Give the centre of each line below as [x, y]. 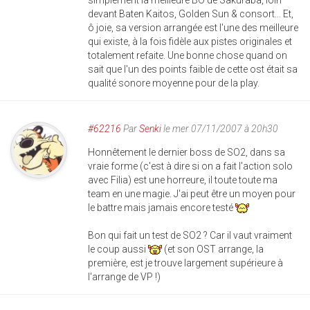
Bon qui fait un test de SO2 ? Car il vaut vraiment [190, 235]
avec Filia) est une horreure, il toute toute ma [183, 180]
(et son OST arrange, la [213, 249]
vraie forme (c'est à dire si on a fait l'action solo [190, 166]
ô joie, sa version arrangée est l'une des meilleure [193, 28]
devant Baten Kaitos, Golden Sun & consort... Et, [191, 14]
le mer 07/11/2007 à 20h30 [220, 129]
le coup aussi [118, 249]
